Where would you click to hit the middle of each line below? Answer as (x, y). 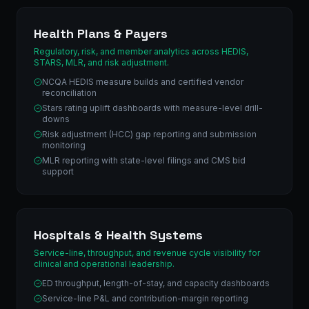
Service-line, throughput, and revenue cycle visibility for (147, 252)
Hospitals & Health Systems (118, 235)
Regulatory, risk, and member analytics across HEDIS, (141, 51)
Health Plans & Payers (101, 33)
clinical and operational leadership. (104, 263)
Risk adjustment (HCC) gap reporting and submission (149, 134)
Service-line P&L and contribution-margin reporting (145, 298)
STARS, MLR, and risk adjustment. (101, 62)
